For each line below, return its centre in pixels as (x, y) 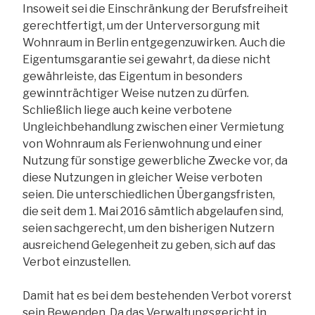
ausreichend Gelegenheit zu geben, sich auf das (149, 245)
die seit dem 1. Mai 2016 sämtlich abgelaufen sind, (153, 211)
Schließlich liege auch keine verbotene (127, 110)
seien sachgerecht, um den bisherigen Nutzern (148, 228)
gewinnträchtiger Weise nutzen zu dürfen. (136, 93)
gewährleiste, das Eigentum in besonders (133, 76)
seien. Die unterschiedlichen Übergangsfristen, (149, 194)
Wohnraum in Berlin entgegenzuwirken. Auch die (154, 42)
